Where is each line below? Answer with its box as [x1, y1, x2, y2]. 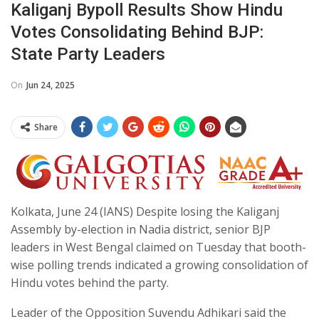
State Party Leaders [11, 43, 165, 64]
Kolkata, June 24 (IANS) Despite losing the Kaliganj [11, 204, 279, 220]
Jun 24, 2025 [26, 78, 75, 91]
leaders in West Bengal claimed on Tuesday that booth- [11, 239, 306, 256]
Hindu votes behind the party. [11, 275, 169, 291]
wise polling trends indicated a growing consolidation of [11, 257, 308, 273]
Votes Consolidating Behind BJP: [11, 21, 263, 42]
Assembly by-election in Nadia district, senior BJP [11, 221, 271, 238]
